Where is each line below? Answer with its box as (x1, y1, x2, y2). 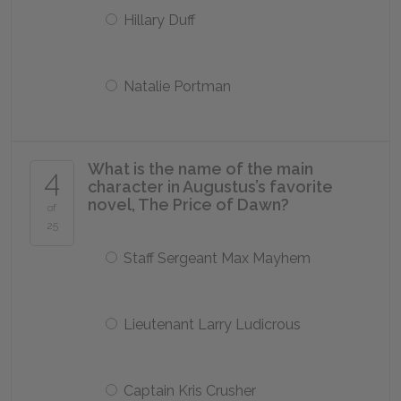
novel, (88, 195, 138, 214)
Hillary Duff (124, 12, 195, 29)
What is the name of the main (88, 159, 313, 178)
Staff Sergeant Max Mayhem (124, 250, 311, 267)
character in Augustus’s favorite (88, 177, 333, 196)
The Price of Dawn (138, 195, 281, 214)
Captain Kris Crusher (124, 382, 256, 399)
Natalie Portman (124, 78, 231, 95)
